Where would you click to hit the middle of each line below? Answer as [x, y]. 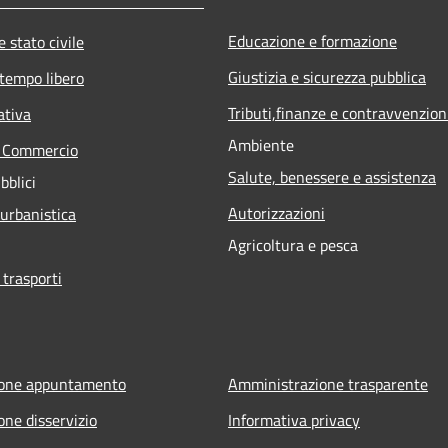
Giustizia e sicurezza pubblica [327, 76]
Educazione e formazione [312, 40]
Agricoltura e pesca [293, 244]
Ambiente [261, 144]
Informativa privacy [294, 419]
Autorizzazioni [276, 212]
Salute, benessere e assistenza [332, 176]
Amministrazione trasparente [328, 383]
